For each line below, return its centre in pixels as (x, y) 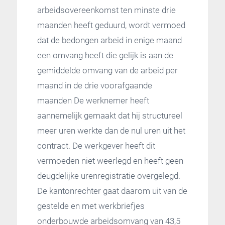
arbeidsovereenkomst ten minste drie (106, 10)
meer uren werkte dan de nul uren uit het (111, 130)
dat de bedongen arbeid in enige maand (109, 40)
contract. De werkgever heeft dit (96, 145)
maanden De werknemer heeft (93, 100)
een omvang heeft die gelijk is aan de (105, 55)
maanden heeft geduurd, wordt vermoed (111, 25)
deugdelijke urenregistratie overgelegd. (108, 176)
